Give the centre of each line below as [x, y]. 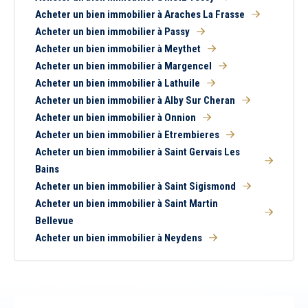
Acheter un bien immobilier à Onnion [115, 118]
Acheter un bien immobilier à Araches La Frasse [140, 14]
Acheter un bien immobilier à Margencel [123, 66]
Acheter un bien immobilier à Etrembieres [127, 135]
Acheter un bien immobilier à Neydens [119, 238]
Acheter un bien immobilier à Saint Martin [126, 203]
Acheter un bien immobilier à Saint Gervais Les [137, 152]
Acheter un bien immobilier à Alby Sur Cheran [135, 100]
